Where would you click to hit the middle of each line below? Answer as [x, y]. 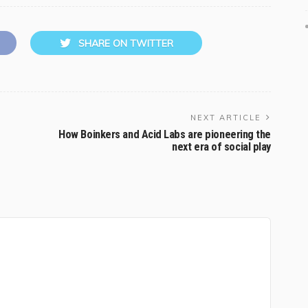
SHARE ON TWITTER [125, 44]
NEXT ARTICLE [226, 118]
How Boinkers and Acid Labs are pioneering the [165, 135]
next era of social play [221, 147]
